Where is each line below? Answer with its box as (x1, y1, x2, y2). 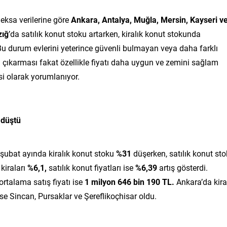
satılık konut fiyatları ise (47, 162, 135, 173)
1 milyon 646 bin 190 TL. (85, 176, 174, 187)
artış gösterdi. (157, 162, 208, 173)
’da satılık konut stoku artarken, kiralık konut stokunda (9, 28, 201, 39)
